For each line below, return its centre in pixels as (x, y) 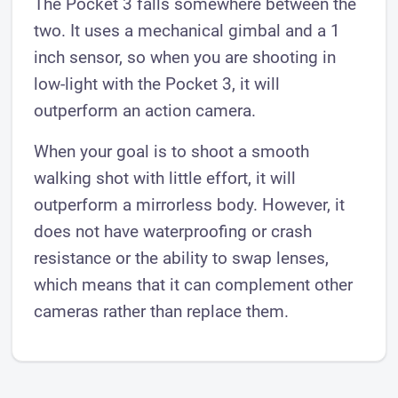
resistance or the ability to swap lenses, (182, 258)
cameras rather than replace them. (162, 311)
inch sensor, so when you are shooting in (185, 57)
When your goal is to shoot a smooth (172, 151)
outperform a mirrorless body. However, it (190, 204)
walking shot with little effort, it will (165, 178)
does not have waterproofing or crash (173, 231)
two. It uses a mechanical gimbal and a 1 (187, 30)
